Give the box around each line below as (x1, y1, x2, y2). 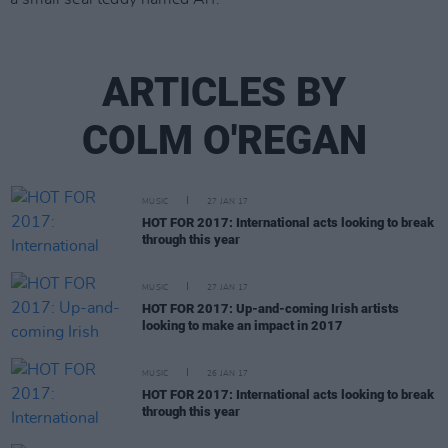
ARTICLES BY (102, 69, 346, 116)
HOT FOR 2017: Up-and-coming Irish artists (142, 301, 399, 316)
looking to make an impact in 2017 (142, 318, 343, 333)
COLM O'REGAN (81, 117, 367, 164)
